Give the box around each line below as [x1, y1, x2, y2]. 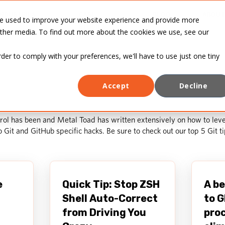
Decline [179, 81, 207, 91]
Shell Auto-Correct [62, 192, 158, 205]
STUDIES [78, 23, 106, 30]
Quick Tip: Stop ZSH [62, 178, 160, 191]
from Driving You [62, 206, 146, 219]
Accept [102, 81, 130, 91]
